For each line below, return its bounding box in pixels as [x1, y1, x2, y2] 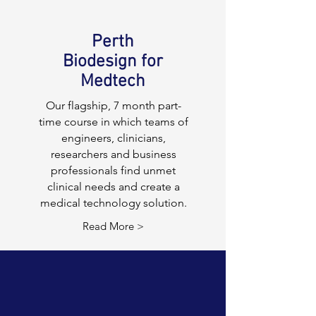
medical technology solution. [39, 196, 187, 209]
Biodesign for [63, 51, 163, 73]
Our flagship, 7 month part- [45, 99, 181, 112]
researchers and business [50, 147, 176, 161]
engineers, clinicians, [61, 131, 166, 145]
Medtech [80, 71, 145, 92]
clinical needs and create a [47, 180, 180, 193]
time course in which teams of [38, 115, 188, 128]
